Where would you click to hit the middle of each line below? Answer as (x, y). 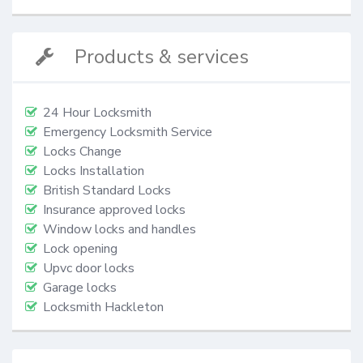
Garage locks (80, 288)
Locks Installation (94, 171)
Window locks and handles (120, 230)
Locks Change (82, 152)
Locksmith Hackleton (103, 307)
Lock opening (80, 249)
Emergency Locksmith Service (128, 132)
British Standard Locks (107, 191)
